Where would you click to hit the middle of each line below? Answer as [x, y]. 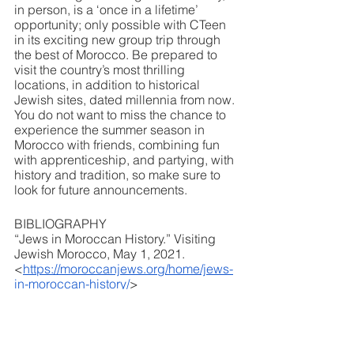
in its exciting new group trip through [119, 40]
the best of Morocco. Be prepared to [117, 55]
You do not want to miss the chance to [122, 115]
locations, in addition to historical [109, 85]
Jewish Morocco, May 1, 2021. [101, 254]
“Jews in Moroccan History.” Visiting [117, 239]
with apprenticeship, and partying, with [126, 160]
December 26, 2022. [73, 329]
